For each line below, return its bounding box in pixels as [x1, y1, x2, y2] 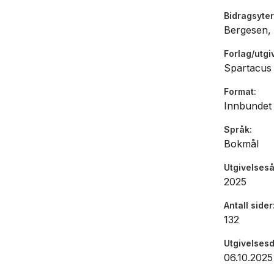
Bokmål [224, 138, 259, 150]
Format [224, 86, 254, 97]
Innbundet [224, 100, 272, 113]
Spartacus [224, 62, 272, 75]
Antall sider [224, 200, 273, 211]
